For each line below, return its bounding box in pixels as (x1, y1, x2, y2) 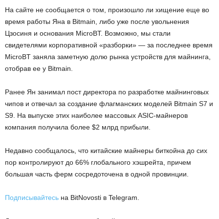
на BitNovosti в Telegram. (59, 193, 139, 201)
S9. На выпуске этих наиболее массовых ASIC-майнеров (5, 111, 188, 119)
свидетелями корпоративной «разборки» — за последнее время (5, 41, 213, 49)
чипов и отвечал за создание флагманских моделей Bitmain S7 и (5, 99, 213, 108)
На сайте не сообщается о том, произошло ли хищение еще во (5, 5, 209, 14)
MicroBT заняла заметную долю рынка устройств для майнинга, (5, 52, 211, 61)
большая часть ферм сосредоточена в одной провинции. (5, 170, 189, 178)
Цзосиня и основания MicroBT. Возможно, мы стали (5, 29, 171, 37)
